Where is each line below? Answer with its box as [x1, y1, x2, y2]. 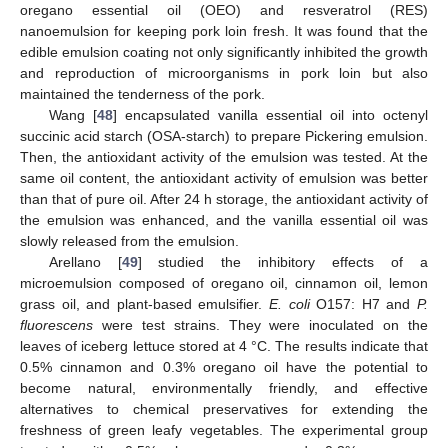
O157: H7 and [309, 295, 418, 312]
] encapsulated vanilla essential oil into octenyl [112, 106, 429, 123]
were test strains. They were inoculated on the [93, 316, 428, 333]
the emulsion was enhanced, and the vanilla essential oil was [20, 211, 428, 228]
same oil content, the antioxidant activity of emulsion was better [20, 169, 428, 186]
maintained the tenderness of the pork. [20, 85, 265, 102]
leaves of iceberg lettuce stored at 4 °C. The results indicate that [20, 337, 428, 354]
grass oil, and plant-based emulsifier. [20, 295, 269, 312]
